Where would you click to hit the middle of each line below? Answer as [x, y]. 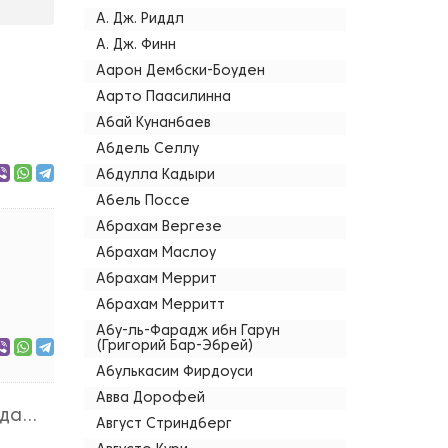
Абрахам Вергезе [158, 227]
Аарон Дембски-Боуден [180, 71]
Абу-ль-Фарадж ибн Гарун [187, 331]
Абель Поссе [142, 201]
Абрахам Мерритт [160, 305]
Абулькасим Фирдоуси [174, 372]
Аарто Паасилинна [163, 97]
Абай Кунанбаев [153, 123]
